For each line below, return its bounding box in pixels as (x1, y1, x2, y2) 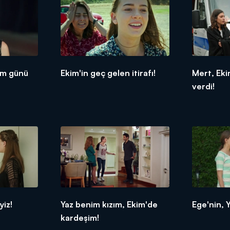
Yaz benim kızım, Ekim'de (60, 199, 158, 209)
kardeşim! (60, 212, 99, 223)
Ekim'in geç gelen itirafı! (60, 67, 156, 78)
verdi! (192, 81, 215, 91)
